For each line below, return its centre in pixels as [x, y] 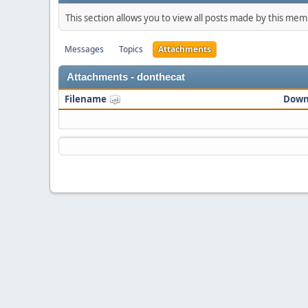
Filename [87, 99]
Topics [131, 49]
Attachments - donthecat [126, 77]
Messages [84, 49]
